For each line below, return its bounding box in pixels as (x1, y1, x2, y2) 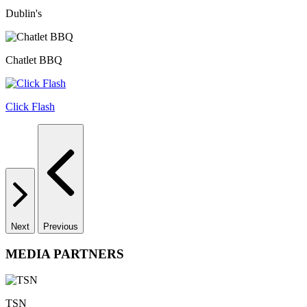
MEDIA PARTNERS (5, 246, 124, 261)
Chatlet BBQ (5, 53, 62, 66)
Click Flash (5, 100, 55, 112)
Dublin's (5, 7, 42, 19)
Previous (43, 221, 78, 232)
